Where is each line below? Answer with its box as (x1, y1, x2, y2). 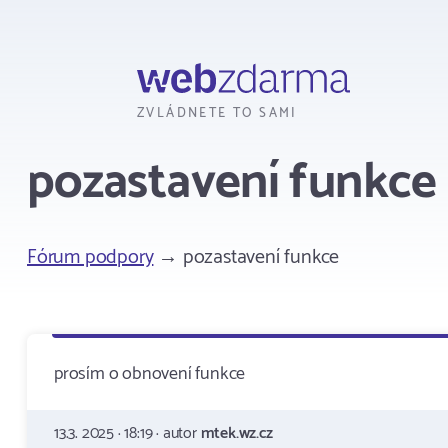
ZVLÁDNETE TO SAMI (137, 103, 298, 124)
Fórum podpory (27, 241, 154, 274)
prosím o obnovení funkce (54, 359, 246, 389)
